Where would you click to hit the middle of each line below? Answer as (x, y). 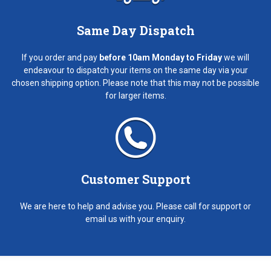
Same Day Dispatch (135, 30)
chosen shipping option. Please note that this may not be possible (135, 83)
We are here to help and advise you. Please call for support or (135, 206)
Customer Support (135, 179)
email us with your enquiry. (135, 219)
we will (236, 57)
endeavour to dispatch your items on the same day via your (135, 70)
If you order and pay (60, 57)
